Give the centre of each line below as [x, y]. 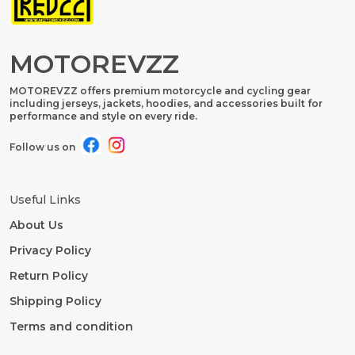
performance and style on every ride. [103, 116]
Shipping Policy [55, 301]
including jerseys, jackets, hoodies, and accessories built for [166, 103]
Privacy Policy [50, 250]
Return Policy [49, 275]
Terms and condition [71, 326]
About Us [36, 225]
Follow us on [42, 147]
